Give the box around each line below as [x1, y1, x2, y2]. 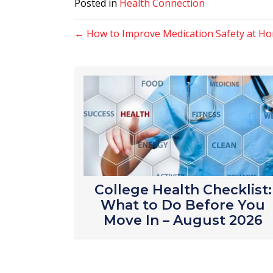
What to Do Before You [101, 197, 266, 214]
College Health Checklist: [94, 182, 272, 199]
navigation [74, 52, 159, 77]
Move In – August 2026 [103, 212, 263, 229]
